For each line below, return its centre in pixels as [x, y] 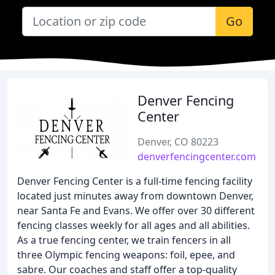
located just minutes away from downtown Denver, [135, 196]
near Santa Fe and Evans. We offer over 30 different [136, 211]
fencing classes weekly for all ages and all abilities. [134, 225]
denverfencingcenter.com [197, 157]
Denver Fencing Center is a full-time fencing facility [135, 181]
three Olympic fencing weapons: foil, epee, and [126, 255]
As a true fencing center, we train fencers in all [124, 240]
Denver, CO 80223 [178, 142]
